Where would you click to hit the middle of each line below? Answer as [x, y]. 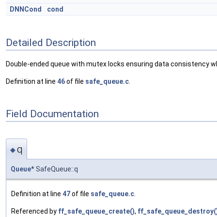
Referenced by [35, 211]
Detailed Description [51, 42]
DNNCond [26, 9]
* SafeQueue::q [54, 169]
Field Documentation [52, 114]
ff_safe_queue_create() [96, 211]
